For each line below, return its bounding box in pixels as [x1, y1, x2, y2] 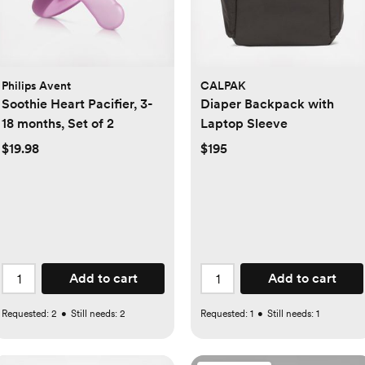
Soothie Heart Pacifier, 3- [2, 96, 153, 112]
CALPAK [200, 79, 245, 93]
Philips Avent [2, 79, 71, 93]
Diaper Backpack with [200, 96, 334, 112]
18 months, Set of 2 [2, 116, 114, 132]
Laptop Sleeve [200, 116, 288, 132]
